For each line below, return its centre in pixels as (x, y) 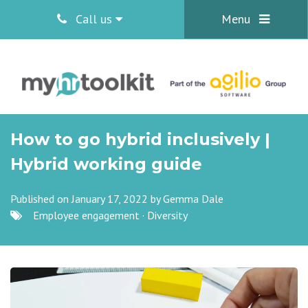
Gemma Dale (193, 199)
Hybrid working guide (106, 164)
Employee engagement (86, 215)
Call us (93, 19)
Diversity (167, 215)
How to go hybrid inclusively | (140, 139)
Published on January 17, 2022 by (87, 199)
